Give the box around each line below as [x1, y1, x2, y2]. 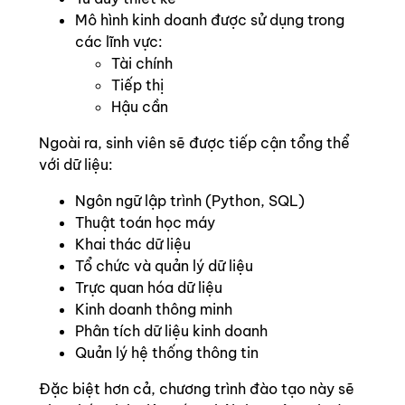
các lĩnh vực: [75, 33, 163, 51]
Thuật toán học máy [75, 213, 215, 231]
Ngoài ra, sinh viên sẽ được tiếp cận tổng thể [39, 134, 350, 152]
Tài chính [111, 54, 173, 72]
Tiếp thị [111, 76, 164, 94]
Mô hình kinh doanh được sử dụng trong [75, 11, 344, 29]
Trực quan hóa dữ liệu [75, 278, 222, 297]
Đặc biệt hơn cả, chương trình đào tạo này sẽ [39, 380, 354, 398]
